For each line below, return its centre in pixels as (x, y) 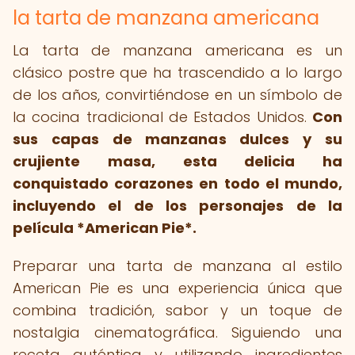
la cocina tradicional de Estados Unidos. (162, 117)
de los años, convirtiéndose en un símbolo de (177, 95)
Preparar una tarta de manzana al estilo (177, 266)
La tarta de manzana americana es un (177, 50)
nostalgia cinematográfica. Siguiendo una (177, 332)
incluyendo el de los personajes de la (177, 206)
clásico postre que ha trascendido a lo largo (177, 73)
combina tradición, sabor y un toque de (177, 310)
